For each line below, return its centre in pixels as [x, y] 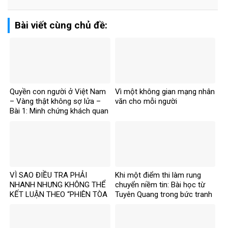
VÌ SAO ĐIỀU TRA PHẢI [48, 175]
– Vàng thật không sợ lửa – [55, 102]
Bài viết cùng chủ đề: [61, 25]
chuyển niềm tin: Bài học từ [160, 184]
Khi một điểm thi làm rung [158, 175]
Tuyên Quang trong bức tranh [163, 194]
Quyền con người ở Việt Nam [58, 92]
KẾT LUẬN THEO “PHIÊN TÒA [59, 194]
